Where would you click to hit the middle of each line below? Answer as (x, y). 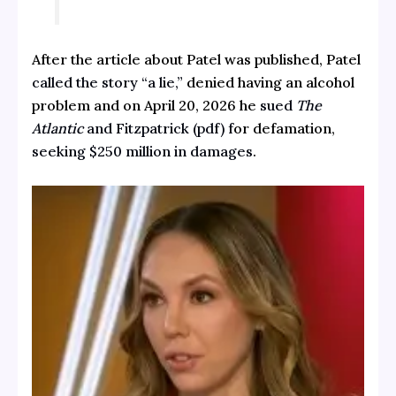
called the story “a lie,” (107, 82)
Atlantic (57, 128)
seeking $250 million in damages (142, 151)
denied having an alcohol (268, 82)
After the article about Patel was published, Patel (196, 59)
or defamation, (284, 128)
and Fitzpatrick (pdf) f (158, 128)
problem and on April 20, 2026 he (145, 105)
